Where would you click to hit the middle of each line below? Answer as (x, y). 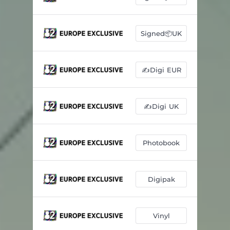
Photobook (161, 142)
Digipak (161, 179)
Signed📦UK (161, 33)
